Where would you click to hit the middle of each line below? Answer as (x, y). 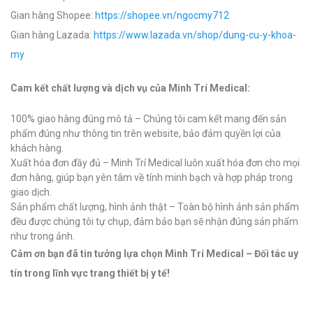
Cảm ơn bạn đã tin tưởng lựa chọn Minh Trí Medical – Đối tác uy (154, 254)
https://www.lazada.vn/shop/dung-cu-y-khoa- (195, 35)
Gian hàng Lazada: (52, 35)
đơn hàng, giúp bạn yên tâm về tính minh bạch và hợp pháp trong (152, 178)
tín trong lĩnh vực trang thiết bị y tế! (90, 274)
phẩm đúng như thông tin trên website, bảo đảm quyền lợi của (146, 134)
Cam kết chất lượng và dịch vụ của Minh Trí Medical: (130, 88)
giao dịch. (31, 192)
